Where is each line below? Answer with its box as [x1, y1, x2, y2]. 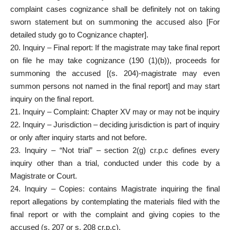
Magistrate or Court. [10, 171, 77, 180]
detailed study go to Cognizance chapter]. [10, 30, 148, 39]
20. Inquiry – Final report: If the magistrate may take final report [10, 43, 220, 52]
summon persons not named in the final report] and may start [10, 81, 220, 90]
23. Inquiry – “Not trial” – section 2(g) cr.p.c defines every [10, 145, 220, 155]
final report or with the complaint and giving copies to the [10, 209, 220, 219]
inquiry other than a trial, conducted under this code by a [10, 158, 220, 167]
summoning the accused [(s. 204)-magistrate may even [10, 68, 220, 78]
